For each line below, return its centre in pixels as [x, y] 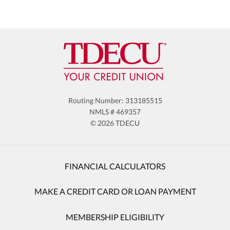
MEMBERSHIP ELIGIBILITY [115, 217]
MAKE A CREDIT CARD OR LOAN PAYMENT [115, 191]
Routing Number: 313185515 [115, 101]
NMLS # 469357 [115, 112]
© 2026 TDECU [115, 123]
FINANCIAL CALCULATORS [115, 166]
